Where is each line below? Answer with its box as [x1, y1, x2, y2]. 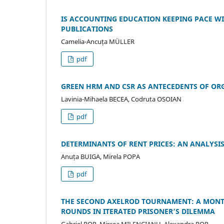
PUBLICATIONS [61, 24, 113, 34]
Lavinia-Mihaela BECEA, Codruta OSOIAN [61, 94, 181, 104]
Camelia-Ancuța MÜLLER [61, 37, 134, 46]
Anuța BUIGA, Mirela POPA [61, 152, 140, 161]
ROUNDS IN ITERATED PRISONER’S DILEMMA [61, 206, 215, 216]
